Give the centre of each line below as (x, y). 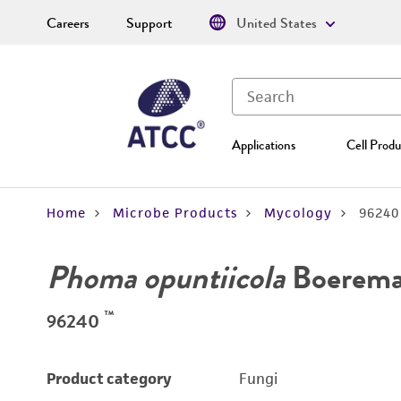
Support (149, 23)
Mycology (298, 213)
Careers (68, 23)
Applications (264, 145)
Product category (109, 379)
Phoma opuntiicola (166, 277)
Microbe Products (175, 213)
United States (277, 23)
